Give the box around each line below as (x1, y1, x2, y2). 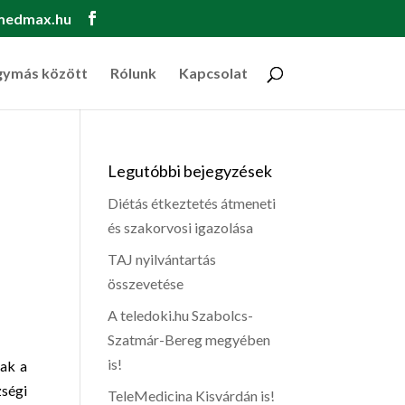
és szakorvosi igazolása (108, 219, 254, 236)
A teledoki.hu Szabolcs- (108, 306, 254, 324)
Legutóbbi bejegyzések (108, 161, 273, 181)
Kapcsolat (178, 64, 248, 81)
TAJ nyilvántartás (108, 250, 217, 268)
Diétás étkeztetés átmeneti (108, 194, 277, 212)
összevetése (108, 275, 184, 292)
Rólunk (109, 64, 156, 81)
